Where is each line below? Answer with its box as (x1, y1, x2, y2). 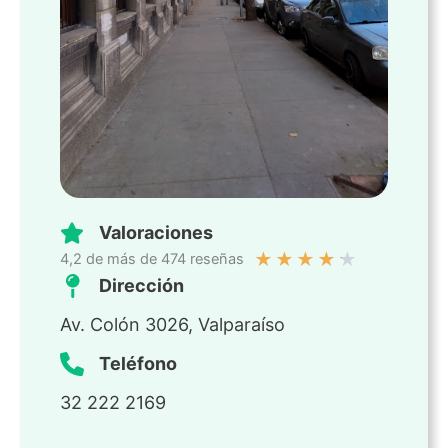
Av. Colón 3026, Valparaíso (60, 314, 285, 336)
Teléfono (99, 353, 177, 375)
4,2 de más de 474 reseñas (60, 250, 244, 269)
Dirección (99, 275, 184, 297)
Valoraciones (99, 222, 213, 244)
